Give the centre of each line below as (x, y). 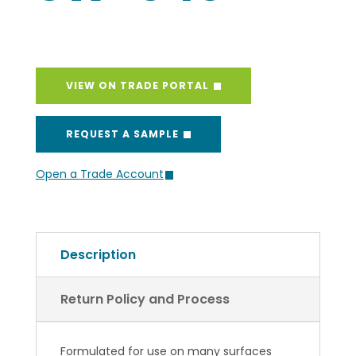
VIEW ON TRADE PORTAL (139, 86)
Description (98, 255)
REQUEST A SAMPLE (124, 134)
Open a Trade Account (99, 174)
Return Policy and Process (145, 300)
